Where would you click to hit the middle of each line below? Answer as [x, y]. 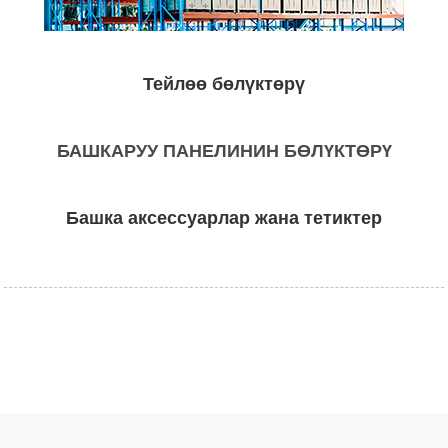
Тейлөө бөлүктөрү [224, 84]
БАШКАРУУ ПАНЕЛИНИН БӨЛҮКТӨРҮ [224, 151]
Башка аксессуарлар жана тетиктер [224, 218]
